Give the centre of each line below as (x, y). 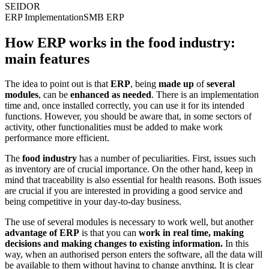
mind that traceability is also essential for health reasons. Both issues (133, 180)
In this (236, 244)
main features (47, 59)
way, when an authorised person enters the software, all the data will (134, 255)
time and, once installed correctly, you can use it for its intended (125, 106)
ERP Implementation (44, 17)
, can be (54, 95)
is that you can (108, 233)
